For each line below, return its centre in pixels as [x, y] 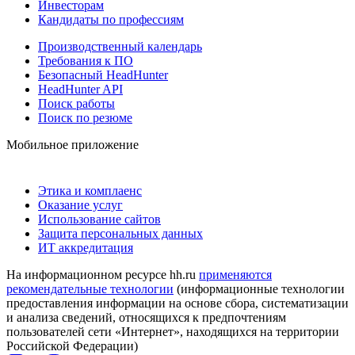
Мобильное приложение [73, 144]
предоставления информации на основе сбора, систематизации [177, 303]
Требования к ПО [86, 60]
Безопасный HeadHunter [103, 74]
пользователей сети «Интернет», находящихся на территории [173, 331]
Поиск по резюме [85, 117]
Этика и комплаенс [90, 190]
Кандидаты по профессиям [111, 19]
